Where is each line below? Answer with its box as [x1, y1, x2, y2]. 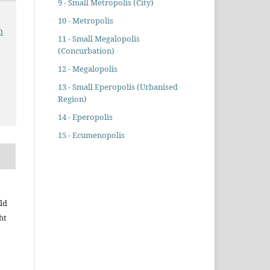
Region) [57, 93, 87, 105]
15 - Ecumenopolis [57, 130, 125, 141]
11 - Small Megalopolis [57, 33, 140, 45]
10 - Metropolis [57, 15, 113, 27]
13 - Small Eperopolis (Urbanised [57, 81, 178, 93]
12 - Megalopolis [57, 63, 118, 75]
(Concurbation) [57, 45, 115, 57]
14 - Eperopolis [57, 111, 113, 123]
